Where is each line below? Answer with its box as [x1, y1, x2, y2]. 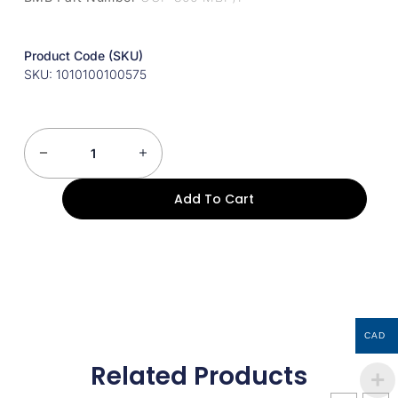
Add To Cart [174, 189, 255, 208]
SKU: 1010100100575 [23, 66, 147, 82]
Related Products [91, 358, 307, 394]
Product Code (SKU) [23, 47, 143, 63]
